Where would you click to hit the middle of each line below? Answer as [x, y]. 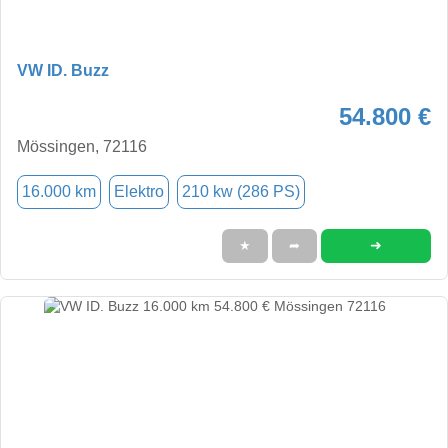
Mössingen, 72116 [82, 146]
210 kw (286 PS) [241, 191]
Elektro [139, 191]
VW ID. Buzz [63, 70]
